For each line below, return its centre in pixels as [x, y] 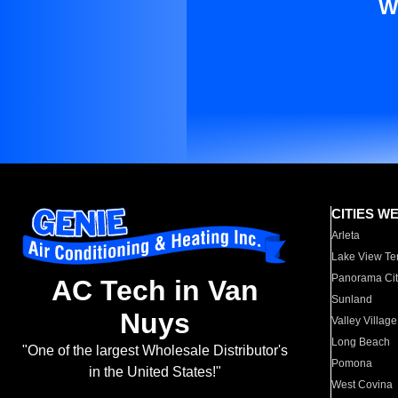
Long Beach [361, 342]
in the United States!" [155, 372]
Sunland [352, 299]
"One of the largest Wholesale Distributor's [155, 351]
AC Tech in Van [155, 291]
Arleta [346, 235]
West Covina [362, 385]
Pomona [352, 363]
